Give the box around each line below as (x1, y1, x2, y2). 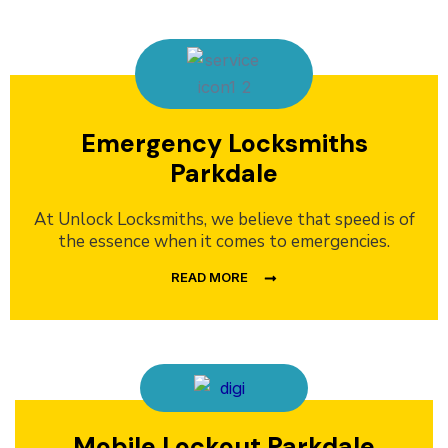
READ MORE (171, 269, 248, 286)
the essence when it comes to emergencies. (58, 230, 390, 254)
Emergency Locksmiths (80, 127, 368, 161)
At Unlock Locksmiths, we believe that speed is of (33, 208, 415, 232)
